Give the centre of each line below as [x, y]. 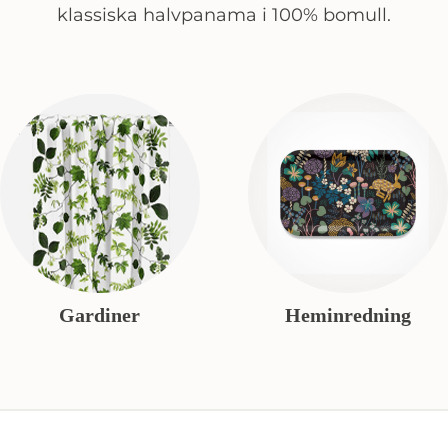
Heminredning [348, 315]
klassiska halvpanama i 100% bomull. [224, 15]
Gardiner [100, 315]
